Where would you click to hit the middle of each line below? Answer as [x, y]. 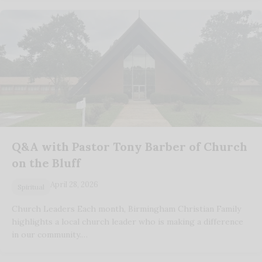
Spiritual [31, 187]
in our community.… [50, 234]
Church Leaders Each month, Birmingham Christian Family [126, 208]
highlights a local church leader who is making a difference [127, 221]
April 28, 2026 [74, 184]
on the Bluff [46, 163]
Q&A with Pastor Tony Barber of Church [130, 146]
